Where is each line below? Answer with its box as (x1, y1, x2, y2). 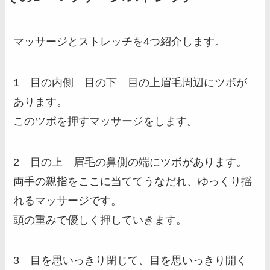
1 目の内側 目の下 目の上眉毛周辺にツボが (13, 76, 248, 89)
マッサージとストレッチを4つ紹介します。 (13, 35, 226, 48)
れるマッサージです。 (13, 194, 122, 207)
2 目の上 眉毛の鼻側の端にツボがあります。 (13, 155, 248, 168)
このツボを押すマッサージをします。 (13, 115, 198, 127)
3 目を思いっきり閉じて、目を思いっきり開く (13, 254, 248, 267)
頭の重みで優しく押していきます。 (13, 213, 187, 226)
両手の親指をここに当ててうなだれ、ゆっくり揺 (13, 175, 253, 187)
